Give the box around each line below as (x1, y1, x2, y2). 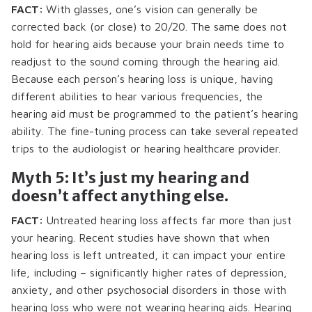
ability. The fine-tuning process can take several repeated (11, 125, 298, 138)
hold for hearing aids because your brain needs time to (11, 38, 284, 51)
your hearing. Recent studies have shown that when (11, 231, 270, 244)
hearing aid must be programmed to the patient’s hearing (11, 107, 298, 120)
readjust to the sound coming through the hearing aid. (11, 55, 280, 68)
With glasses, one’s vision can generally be (46, 3, 258, 16)
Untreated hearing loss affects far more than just (46, 213, 292, 226)
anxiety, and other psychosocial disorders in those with (11, 283, 286, 296)
